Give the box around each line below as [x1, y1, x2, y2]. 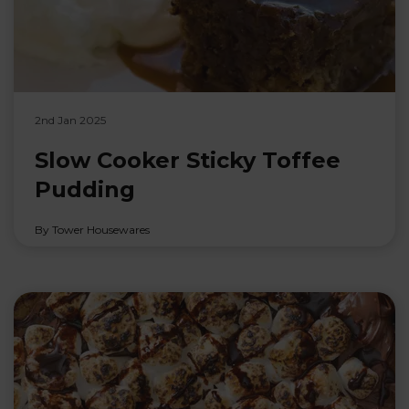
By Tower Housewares [34, 222, 150, 236]
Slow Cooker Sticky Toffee [34, 146, 341, 173]
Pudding [34, 175, 135, 203]
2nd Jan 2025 [34, 112, 106, 127]
